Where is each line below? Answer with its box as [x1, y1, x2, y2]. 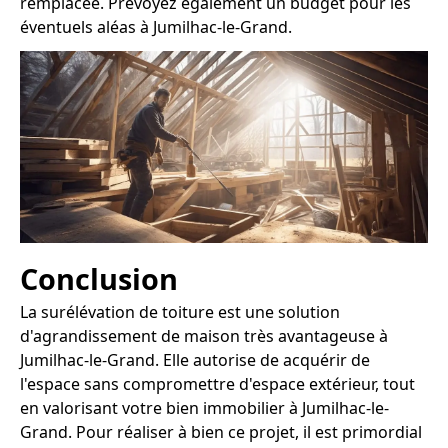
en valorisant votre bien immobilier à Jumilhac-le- [20, 397, 389, 420]
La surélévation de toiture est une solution [20, 301, 340, 324]
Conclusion [20, 259, 178, 299]
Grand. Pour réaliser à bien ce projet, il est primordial [20, 421, 422, 444]
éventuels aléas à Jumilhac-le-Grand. [20, 15, 292, 38]
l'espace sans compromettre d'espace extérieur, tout [20, 373, 415, 396]
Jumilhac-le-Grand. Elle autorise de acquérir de [20, 349, 370, 372]
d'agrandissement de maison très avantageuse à [20, 325, 388, 348]
